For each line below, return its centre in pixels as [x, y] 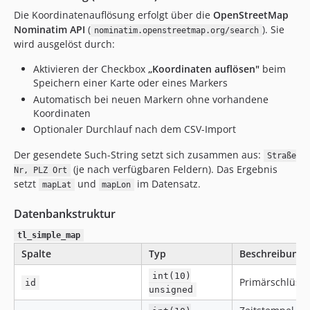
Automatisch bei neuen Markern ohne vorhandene [151, 99]
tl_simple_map [48, 235]
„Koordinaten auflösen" [204, 69]
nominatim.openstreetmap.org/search [176, 30]
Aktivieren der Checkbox [91, 69]
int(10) [172, 276]
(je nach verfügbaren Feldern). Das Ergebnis [174, 169]
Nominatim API [49, 29]
